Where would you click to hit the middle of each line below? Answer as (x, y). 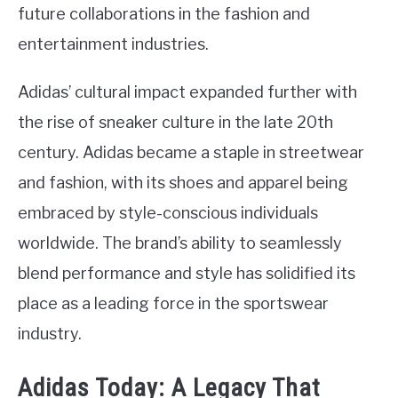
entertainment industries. (113, 44)
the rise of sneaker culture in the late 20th (175, 122)
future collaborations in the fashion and (164, 14)
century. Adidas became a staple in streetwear (191, 152)
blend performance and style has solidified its (187, 273)
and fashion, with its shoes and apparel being (183, 183)
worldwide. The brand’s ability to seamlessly (180, 243)
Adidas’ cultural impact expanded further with (187, 92)
